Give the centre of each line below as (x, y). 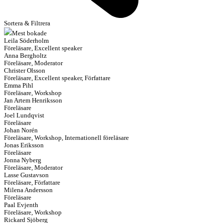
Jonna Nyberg (23, 161)
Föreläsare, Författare (32, 183)
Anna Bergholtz (25, 56)
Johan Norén (21, 131)
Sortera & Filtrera (27, 24)
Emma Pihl (19, 86)
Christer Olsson (25, 71)
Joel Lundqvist (24, 116)
